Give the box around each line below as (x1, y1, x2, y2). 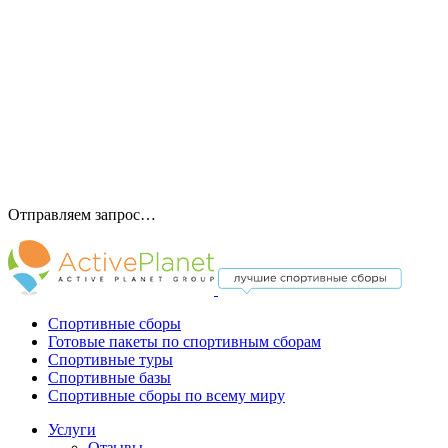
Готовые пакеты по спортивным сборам (48, 333, 321, 351)
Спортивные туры (48, 351, 173, 369)
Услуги (48, 421, 96, 439)
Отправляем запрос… (8, 206, 156, 224)
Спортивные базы (48, 369, 171, 387)
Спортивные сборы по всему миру (48, 387, 285, 405)
